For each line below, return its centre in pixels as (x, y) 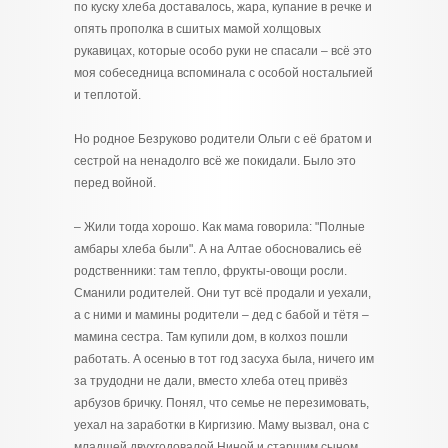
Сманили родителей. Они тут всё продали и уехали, (222, 293)
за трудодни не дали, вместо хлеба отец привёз (211, 381)
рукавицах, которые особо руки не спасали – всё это (223, 51)
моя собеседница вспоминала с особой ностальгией (223, 73)
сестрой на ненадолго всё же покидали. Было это (215, 161)
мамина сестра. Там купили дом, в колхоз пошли (211, 337)
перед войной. (115, 183)
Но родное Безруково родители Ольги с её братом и (223, 139)
